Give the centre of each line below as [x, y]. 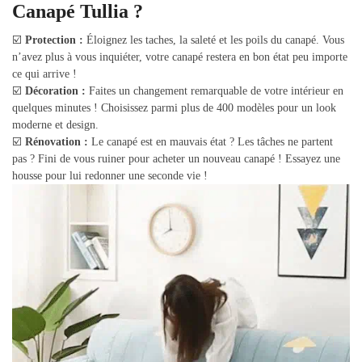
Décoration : [55, 91]
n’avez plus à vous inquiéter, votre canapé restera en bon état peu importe [180, 57]
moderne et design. [55, 125]
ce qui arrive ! [44, 74]
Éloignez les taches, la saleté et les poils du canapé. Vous [214, 40]
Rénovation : [57, 142]
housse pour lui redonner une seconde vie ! [110, 176]
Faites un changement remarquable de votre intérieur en [215, 91]
